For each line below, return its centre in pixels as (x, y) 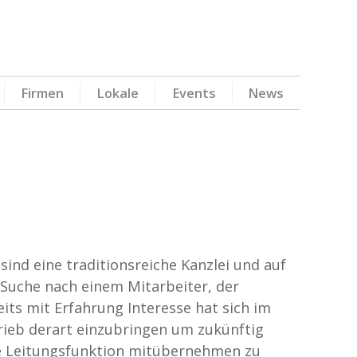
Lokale (118, 93)
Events (194, 93)
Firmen (42, 93)
